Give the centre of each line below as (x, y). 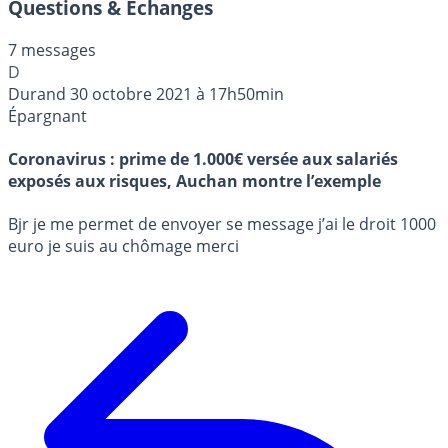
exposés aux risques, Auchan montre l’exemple (194, 180)
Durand (37, 93)
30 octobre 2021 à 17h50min (177, 93)
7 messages (52, 49)
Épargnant (47, 115)
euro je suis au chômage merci (123, 246)
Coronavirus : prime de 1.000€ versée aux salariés (203, 158)
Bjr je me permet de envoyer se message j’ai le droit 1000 (222, 224)
